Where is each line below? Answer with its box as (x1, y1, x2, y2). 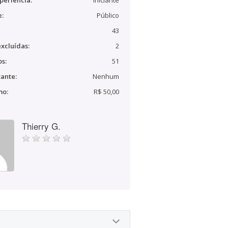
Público (97, 11, 119, 20)
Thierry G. (22, 120, 61, 132)
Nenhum (93, 72, 119, 81)
